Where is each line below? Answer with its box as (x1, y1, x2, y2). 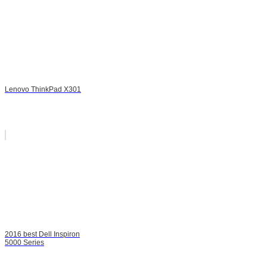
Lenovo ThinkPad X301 (5, 85, 81, 94)
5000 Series (5, 238, 44, 247)
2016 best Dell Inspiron (5, 230, 80, 239)
